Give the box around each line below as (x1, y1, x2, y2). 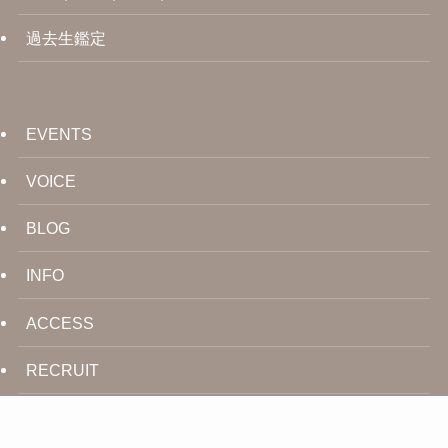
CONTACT (25, 407, 104, 426)
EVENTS (25, 124, 92, 143)
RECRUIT (25, 360, 99, 379)
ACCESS (25, 313, 94, 332)
